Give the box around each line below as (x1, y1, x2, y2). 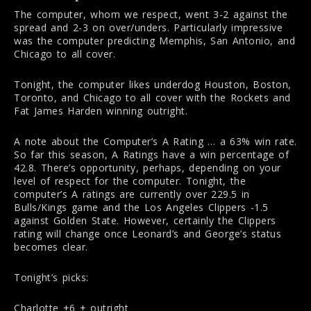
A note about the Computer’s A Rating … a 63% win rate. (14, 134, 297, 148)
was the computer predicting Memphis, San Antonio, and (14, 33, 295, 47)
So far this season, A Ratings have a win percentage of (14, 147, 289, 161)
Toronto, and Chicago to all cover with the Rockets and (14, 90, 291, 104)
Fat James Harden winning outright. (14, 103, 187, 117)
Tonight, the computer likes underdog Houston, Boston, (14, 77, 292, 91)
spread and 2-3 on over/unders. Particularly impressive (14, 20, 283, 34)
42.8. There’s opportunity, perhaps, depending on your (14, 160, 281, 174)
